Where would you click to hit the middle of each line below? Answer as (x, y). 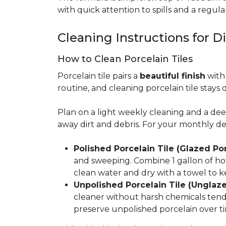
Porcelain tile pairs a (99, 76)
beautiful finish (173, 76)
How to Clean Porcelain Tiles (125, 59)
